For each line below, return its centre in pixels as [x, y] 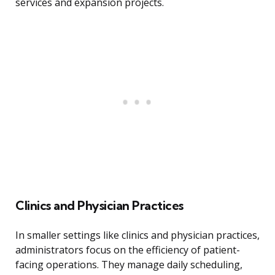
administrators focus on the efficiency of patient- [128, 250]
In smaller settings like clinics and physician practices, [137, 235]
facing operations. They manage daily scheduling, [129, 265]
